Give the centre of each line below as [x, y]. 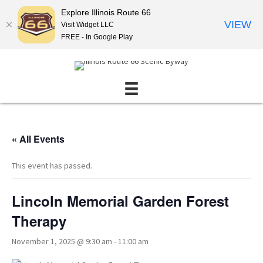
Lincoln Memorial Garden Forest [120, 201]
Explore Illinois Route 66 [106, 12]
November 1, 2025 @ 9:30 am [62, 242]
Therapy [39, 221]
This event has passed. [52, 166]
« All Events [38, 139]
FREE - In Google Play [97, 37]
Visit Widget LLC [87, 24]
